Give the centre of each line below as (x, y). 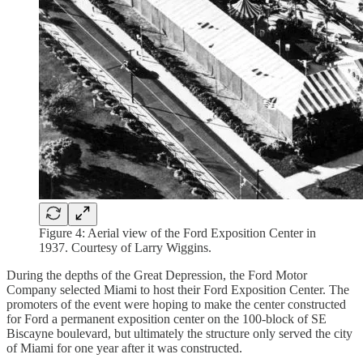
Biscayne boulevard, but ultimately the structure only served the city (179, 334)
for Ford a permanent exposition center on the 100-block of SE (167, 319)
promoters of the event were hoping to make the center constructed (176, 305)
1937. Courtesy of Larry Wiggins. (125, 248)
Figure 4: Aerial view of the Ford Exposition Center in (177, 233)
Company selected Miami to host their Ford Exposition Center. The (178, 290)
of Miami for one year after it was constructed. (124, 348)
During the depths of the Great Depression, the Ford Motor (157, 275)
